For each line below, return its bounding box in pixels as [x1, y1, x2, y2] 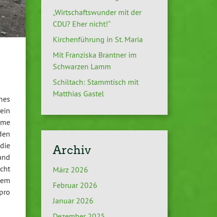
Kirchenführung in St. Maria [52, 34, 143, 45]
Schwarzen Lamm [52, 62, 111, 72]
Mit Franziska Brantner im [52, 50, 137, 60]
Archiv [52, 143, 91, 157]
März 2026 [52, 165, 88, 175]
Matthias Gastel [52, 89, 104, 99]
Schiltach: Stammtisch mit [52, 77, 139, 87]
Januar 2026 [52, 196, 93, 206]
